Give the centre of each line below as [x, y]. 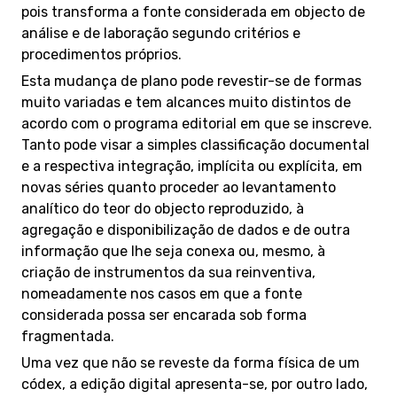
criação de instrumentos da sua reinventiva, [168, 272]
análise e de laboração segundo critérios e [161, 33]
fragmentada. [68, 336]
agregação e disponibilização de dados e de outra [186, 230]
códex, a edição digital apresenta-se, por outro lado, [195, 384]
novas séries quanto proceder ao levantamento [179, 187]
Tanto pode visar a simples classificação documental [195, 145]
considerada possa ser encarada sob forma [164, 315]
